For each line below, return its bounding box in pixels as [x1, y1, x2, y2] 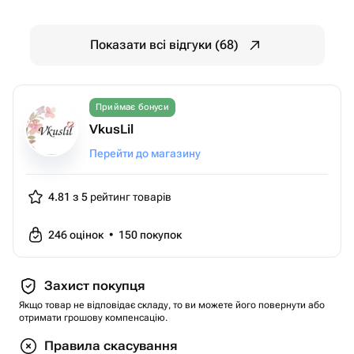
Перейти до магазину [89, 147, 201, 160]
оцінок [70, 228, 106, 241]
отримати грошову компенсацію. [19, 312, 168, 323]
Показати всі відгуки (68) [90, 37, 239, 52]
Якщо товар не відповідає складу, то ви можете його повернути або [19, 299, 325, 311]
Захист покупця [44, 278, 145, 293]
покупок [140, 228, 182, 241]
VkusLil [89, 122, 134, 137]
